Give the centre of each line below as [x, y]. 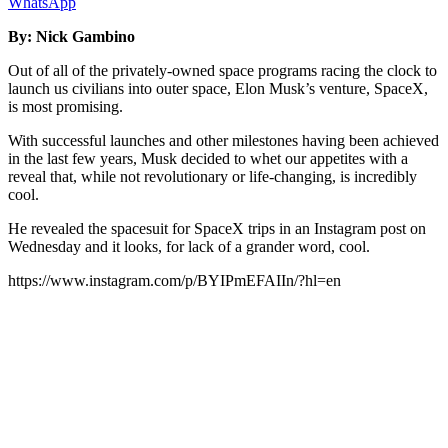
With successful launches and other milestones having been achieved [223, 140]
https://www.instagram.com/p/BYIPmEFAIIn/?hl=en [174, 280]
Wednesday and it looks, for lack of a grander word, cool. [189, 246]
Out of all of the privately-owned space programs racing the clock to [222, 70]
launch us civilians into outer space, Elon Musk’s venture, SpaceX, [218, 88]
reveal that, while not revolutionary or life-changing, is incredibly [212, 176]
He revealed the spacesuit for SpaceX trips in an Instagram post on [217, 228]
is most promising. [65, 106]
